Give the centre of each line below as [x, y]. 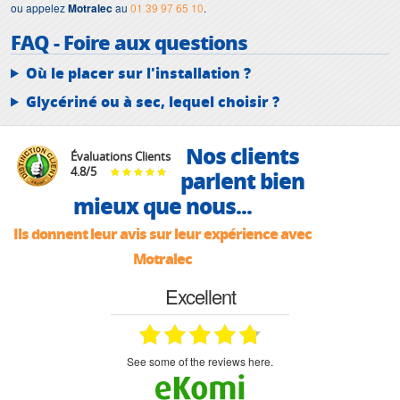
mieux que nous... [162, 205]
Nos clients [243, 155]
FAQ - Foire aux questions [129, 42]
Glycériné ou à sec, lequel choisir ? [152, 101]
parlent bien [243, 180]
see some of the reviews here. [204, 361]
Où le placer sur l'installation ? [138, 72]
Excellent [200, 296]
